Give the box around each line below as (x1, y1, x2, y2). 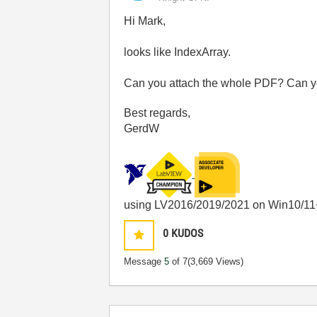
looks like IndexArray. (124, 46, 231, 58)
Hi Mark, (124, 15, 166, 27)
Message (124, 256, 165, 267)
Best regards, (124, 107, 191, 119)
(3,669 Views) (188, 256, 244, 267)
